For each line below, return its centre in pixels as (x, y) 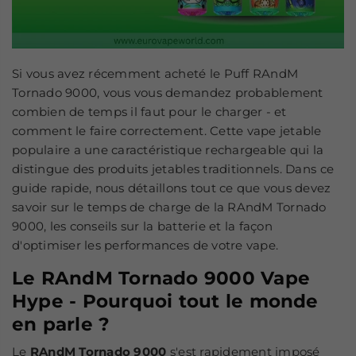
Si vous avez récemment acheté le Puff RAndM (155, 74)
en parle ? (61, 325)
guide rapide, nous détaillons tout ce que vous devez (172, 188)
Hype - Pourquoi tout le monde (165, 302)
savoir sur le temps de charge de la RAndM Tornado (169, 207)
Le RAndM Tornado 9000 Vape (161, 279)
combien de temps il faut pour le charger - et (149, 112)
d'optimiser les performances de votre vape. (145, 246)
